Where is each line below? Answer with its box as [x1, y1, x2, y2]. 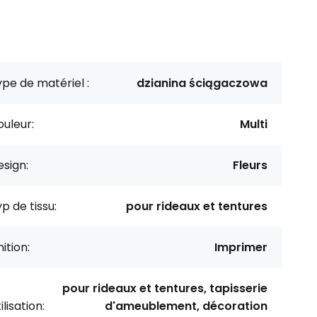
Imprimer [214, 238, 267, 255]
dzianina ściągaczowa [137, 74, 267, 91]
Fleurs [233, 156, 267, 173]
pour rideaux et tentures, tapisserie [62, 279, 267, 296]
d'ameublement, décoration [105, 297, 267, 314]
